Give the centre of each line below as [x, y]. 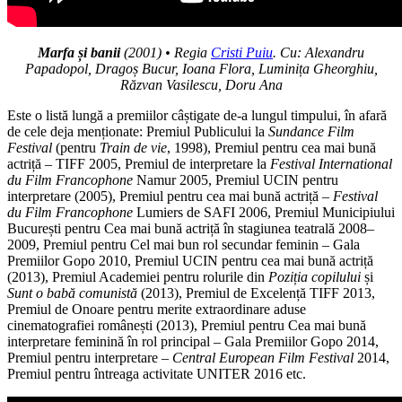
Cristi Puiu [242, 53]
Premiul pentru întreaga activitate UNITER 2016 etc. [157, 374]
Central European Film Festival [263, 358]
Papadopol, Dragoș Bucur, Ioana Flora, [140, 69]
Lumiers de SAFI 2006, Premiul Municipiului [264, 213]
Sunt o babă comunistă [72, 293]
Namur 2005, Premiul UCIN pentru [236, 180]
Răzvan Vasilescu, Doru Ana [201, 85]
